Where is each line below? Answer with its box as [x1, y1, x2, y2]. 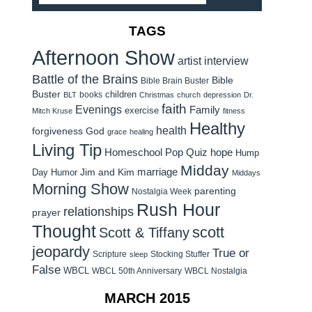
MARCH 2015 [104, 290, 190, 306]
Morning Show [32, 180, 129, 198]
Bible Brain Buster [141, 76, 209, 86]
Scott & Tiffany [99, 225, 189, 240]
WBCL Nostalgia [185, 266, 247, 276]
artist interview [178, 54, 249, 67]
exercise [125, 105, 159, 116]
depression [203, 91, 241, 99]
